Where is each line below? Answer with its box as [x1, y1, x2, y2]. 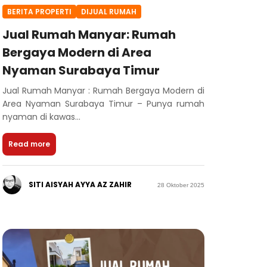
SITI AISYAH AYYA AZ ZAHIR [28, 179, 132, 190]
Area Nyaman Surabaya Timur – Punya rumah [2, 98, 204, 110]
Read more [8, 139, 50, 150]
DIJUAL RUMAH [80, 6, 136, 17]
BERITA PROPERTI [7, 6, 72, 17]
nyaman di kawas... [2, 111, 80, 123]
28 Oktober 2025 [157, 181, 204, 188]
